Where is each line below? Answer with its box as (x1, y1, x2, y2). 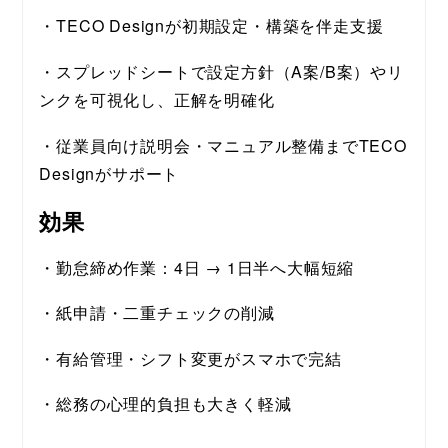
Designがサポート (39, 161, 180, 185)
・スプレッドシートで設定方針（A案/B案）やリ (39, 59, 404, 83)
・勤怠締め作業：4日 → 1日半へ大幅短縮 (39, 255, 355, 279)
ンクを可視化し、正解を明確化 (39, 87, 275, 111)
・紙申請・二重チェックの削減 (39, 301, 275, 325)
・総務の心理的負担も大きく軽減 (39, 392, 292, 416)
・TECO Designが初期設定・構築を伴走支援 (39, 14, 384, 38)
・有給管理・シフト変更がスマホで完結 (39, 346, 342, 370)
